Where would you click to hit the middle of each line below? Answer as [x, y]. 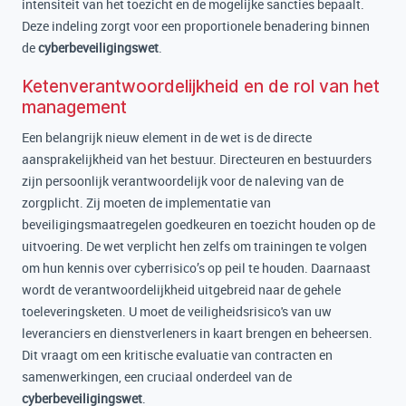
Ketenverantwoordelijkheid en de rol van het [201, 87]
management [74, 107]
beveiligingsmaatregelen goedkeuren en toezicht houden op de [198, 224]
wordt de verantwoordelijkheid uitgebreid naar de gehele [181, 290]
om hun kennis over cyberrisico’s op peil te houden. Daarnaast [196, 268]
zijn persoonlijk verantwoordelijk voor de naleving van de [183, 181]
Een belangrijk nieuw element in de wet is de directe [167, 137]
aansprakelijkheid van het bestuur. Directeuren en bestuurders [197, 159]
